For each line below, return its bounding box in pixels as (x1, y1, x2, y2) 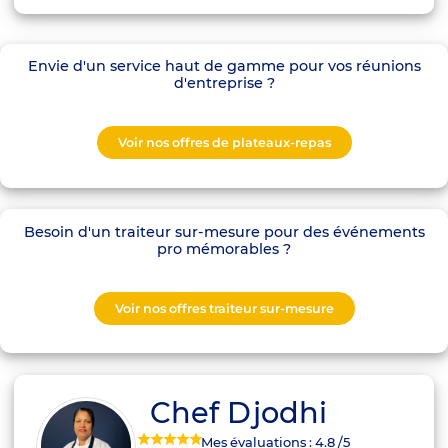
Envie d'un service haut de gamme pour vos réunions (27, 56, 421, 75)
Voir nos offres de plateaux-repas (117, 134, 331, 150)
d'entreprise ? (173, 73, 275, 92)
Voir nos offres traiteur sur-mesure (114, 300, 334, 316)
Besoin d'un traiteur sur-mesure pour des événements (23, 222, 425, 241)
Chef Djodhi (150, 395, 328, 431)
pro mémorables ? (157, 239, 291, 258)
